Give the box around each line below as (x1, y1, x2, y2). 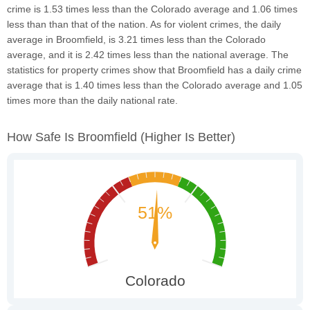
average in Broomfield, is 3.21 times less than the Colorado (7, 33, 266, 45)
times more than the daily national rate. (7, 94, 178, 106)
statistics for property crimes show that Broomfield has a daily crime (7, 64, 302, 75)
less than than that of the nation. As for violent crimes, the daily (7, 18, 281, 30)
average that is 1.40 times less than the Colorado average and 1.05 (7, 79, 302, 91)
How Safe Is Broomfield (7, 129, 140, 144)
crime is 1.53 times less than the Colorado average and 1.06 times (7, 3, 298, 15)
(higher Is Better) (140, 129, 235, 144)
